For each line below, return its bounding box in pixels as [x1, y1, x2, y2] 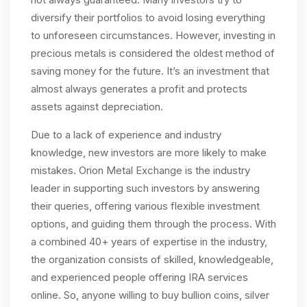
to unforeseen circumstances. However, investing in [31, 29, 275, 42]
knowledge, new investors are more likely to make [31, 146, 267, 159]
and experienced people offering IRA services [31, 271, 248, 284]
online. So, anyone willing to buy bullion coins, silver [31, 288, 269, 302]
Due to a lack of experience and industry [31, 128, 221, 141]
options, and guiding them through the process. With [31, 217, 276, 230]
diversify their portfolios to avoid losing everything [31, 11, 265, 24]
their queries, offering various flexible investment [31, 199, 260, 212]
